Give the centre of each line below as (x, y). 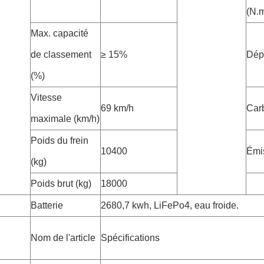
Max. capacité (60, 33)
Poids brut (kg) (61, 184)
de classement (61, 55)
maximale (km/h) (65, 119)
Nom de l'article (63, 238)
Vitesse (46, 98)
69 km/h (117, 108)
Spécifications (130, 238)
